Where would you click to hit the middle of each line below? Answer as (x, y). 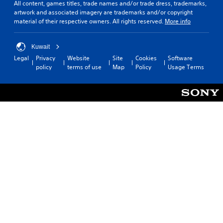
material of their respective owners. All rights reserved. (89, 21)
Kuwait (41, 47)
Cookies (146, 58)
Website (78, 58)
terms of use (84, 67)
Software (180, 58)
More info (178, 21)
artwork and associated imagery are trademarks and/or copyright (103, 12)
